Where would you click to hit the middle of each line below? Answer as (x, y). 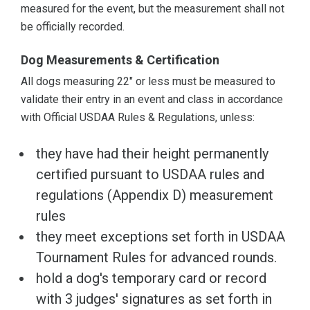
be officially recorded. (73, 27)
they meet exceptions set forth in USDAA (161, 237)
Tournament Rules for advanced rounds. (156, 258)
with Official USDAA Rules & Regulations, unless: (138, 118)
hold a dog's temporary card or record (151, 279)
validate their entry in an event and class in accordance (152, 100)
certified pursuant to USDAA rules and (150, 175)
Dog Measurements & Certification (120, 60)
